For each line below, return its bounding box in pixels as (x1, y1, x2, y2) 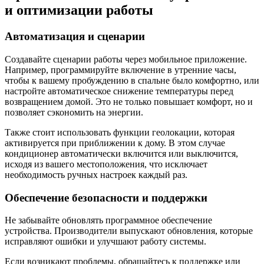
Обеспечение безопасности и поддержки (5, 191, 207, 204)
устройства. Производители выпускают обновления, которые (5, 226, 253, 236)
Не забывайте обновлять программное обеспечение (5, 215, 212, 226)
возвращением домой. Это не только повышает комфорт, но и (5, 96, 253, 107)
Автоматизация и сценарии (5, 30, 145, 43)
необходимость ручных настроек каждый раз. (5, 169, 187, 180)
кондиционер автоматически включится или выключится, (5, 148, 238, 159)
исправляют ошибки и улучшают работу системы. (5, 236, 206, 247)
